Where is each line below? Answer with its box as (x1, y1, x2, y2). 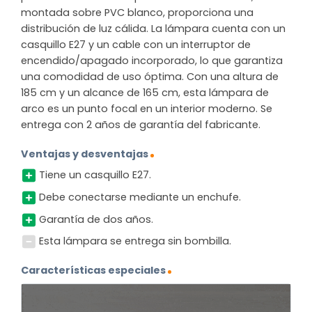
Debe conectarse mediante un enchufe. (38, 189, 241, 204)
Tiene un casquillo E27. (38, 168, 151, 182)
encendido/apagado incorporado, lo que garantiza (21, 54, 283, 68)
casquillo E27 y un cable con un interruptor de (21, 38, 251, 52)
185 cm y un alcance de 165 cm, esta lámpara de (21, 86, 269, 100)
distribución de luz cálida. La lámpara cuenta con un (21, 22, 286, 36)
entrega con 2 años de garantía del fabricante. (21, 118, 260, 132)
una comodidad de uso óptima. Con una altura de (21, 70, 279, 84)
